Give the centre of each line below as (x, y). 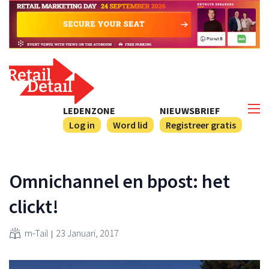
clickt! (34, 206)
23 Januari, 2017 (87, 233)
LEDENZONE (89, 110)
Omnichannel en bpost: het (119, 181)
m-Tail (37, 233)
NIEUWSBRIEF (190, 110)
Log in (82, 125)
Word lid (130, 125)
